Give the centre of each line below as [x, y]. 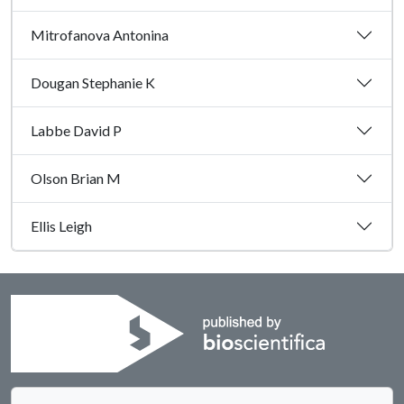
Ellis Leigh [61, 226]
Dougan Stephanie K [93, 83]
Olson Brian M [76, 179]
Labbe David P [76, 131]
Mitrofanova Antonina [100, 35]
